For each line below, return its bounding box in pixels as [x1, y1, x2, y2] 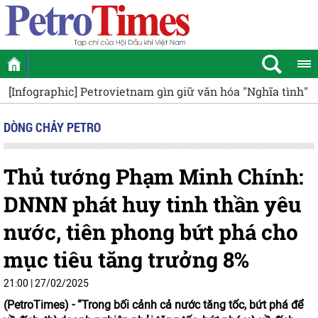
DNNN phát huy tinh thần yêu [4, 190, 302, 218]
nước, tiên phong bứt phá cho [4, 218, 298, 246]
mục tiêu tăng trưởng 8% [4, 246, 249, 273]
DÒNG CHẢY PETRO [4, 119, 101, 136]
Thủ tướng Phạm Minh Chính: [4, 163, 304, 190]
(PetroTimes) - [4, 298, 77, 312]
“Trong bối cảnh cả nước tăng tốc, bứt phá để [77, 298, 303, 312]
